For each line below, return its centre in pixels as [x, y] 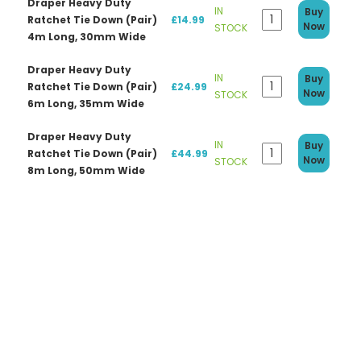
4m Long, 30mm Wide [86, 36]
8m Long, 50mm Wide [86, 170]
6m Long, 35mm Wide [85, 103]
